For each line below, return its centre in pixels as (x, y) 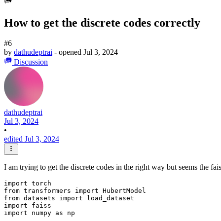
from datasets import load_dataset (69, 198)
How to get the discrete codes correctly (102, 22)
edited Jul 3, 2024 (32, 139)
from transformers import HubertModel (75, 190)
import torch (28, 183)
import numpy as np (39, 213)
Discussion (31, 62)
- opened (69, 52)
